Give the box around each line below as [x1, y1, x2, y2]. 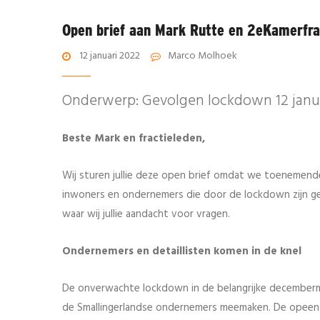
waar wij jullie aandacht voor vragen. [62, 206, 230, 224]
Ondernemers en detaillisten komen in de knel [62, 243, 301, 261]
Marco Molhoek [168, 48, 237, 65]
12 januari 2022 [79, 48, 140, 65]
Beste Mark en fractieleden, [62, 130, 205, 148]
